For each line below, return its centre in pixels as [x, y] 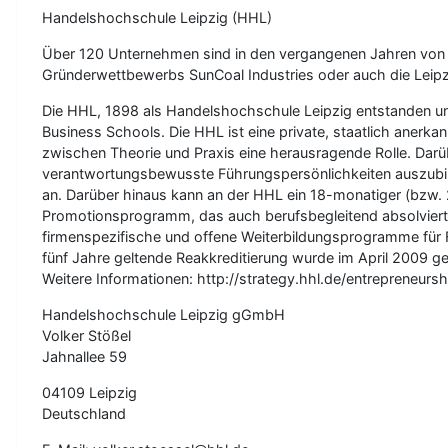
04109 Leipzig [89, 392]
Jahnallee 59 [84, 356]
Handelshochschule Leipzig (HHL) [157, 17]
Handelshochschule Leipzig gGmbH [163, 314]
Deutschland [84, 413]
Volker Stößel [86, 335]
